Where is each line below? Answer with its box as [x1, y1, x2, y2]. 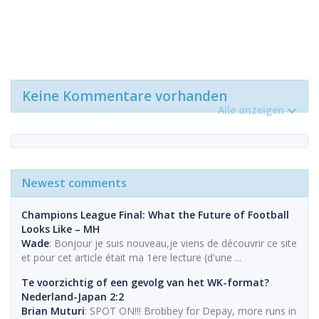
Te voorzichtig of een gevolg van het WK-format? [21, 275, 269, 289]
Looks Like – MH [21, 221, 100, 236]
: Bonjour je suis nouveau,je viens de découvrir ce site [49, 236, 297, 250]
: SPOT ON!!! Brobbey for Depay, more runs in [85, 303, 296, 318]
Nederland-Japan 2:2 [21, 289, 124, 303]
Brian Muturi [21, 303, 85, 318]
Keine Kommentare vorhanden [22, 86, 227, 105]
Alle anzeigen [218, 103, 284, 117]
